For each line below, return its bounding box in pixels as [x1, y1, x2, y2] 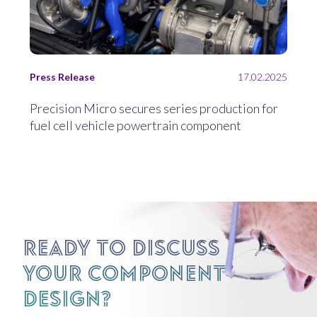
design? [23, 285, 111, 301]
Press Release [30, 70, 95, 83]
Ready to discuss [23, 234, 220, 250]
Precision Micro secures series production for [30, 100, 278, 116]
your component [23, 260, 226, 276]
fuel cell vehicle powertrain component [30, 117, 241, 133]
